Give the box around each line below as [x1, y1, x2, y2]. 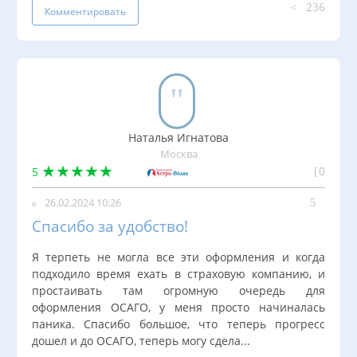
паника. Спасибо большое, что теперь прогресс [32, 316, 325, 332]
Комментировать [45, 4, 126, 18]
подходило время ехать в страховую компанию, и [32, 266, 325, 282]
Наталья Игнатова [128, 129, 229, 145]
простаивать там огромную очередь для [32, 283, 325, 299]
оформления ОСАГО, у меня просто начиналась [32, 300, 325, 316]
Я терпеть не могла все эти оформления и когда [32, 249, 325, 265]
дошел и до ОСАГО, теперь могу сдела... [32, 333, 250, 349]
